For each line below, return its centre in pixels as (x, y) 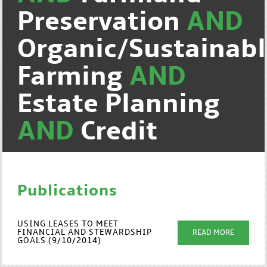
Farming (74, 77)
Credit (119, 132)
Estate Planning (119, 105)
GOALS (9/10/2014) (60, 241)
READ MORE (214, 233)
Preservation (102, 23)
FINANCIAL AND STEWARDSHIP (85, 233)
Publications (68, 191)
